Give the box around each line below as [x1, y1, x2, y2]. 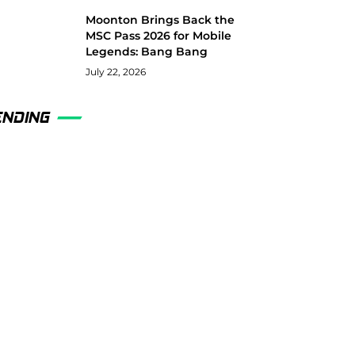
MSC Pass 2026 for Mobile [86, 28, 232, 43]
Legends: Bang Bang [86, 44, 208, 59]
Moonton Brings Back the [86, 12, 235, 27]
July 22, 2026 [86, 65, 147, 78]
